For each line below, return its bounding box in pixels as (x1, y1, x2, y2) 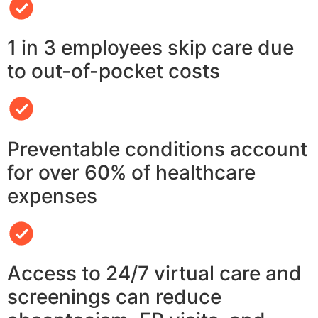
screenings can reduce (7, 285, 221, 309)
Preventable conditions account (7, 136, 307, 161)
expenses (7, 183, 97, 208)
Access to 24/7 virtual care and (7, 261, 302, 286)
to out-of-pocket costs (7, 59, 220, 84)
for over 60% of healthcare (7, 160, 256, 185)
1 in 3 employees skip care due (7, 35, 294, 60)
